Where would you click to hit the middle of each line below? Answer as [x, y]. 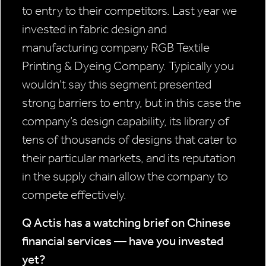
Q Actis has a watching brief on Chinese [126, 223]
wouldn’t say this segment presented [117, 85]
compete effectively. [74, 195]
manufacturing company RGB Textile [116, 48]
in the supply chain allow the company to [125, 177]
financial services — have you [100, 241]
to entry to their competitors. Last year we [129, 11]
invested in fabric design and [94, 29]
